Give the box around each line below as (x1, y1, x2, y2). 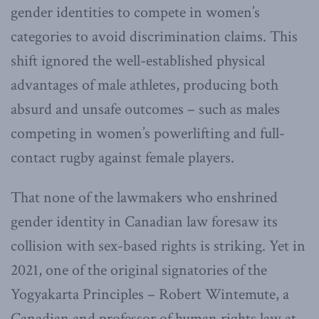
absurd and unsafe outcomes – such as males (11, 98, 280, 120)
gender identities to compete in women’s (11, 1, 260, 23)
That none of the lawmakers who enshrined (11, 187, 278, 208)
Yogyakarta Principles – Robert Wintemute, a (11, 283, 289, 305)
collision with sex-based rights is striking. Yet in (11, 235, 305, 256)
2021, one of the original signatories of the (11, 259, 267, 281)
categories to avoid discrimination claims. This (11, 26, 298, 47)
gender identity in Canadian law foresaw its (11, 211, 278, 232)
